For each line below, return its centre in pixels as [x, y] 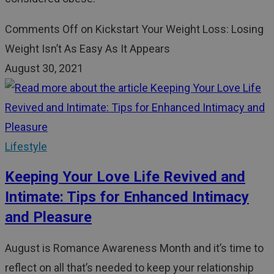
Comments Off [42, 29]
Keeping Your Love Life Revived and [125, 176]
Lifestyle [26, 147]
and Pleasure [48, 217]
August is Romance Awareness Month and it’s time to [134, 248]
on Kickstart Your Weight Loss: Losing [171, 29]
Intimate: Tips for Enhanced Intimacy [127, 197]
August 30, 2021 [44, 68]
